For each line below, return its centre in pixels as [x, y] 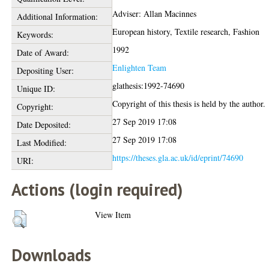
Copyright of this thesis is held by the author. [189, 104]
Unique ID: [36, 89]
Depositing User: [45, 71]
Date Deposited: [44, 125]
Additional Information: [57, 17]
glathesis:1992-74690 [149, 86]
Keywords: [35, 35]
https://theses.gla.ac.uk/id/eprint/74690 [178, 158]
